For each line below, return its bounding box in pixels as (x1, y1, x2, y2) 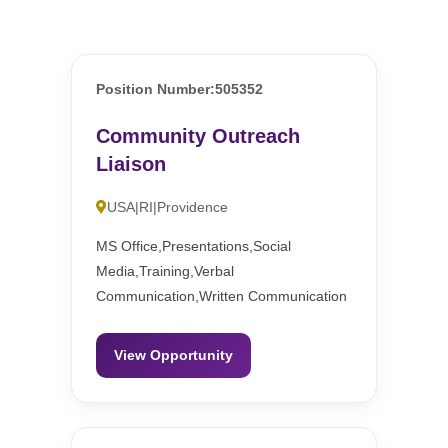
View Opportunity (114, 347, 234, 364)
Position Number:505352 (96, 81, 264, 98)
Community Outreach (96, 125, 301, 148)
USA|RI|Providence (107, 199, 229, 216)
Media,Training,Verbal (96, 263, 235, 280)
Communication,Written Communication (96, 288, 348, 305)
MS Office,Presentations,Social (96, 238, 292, 255)
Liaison (96, 153, 167, 176)
